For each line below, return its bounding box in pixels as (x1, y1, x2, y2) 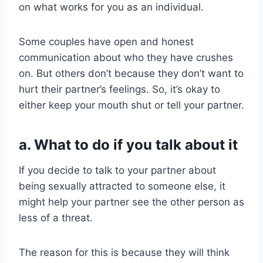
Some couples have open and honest (19, 36, 194, 48)
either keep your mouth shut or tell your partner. (19, 99, 244, 112)
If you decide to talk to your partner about (19, 164, 216, 177)
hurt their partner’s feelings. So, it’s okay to (19, 83, 220, 96)
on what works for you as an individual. (19, 1, 204, 14)
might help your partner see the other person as (19, 196, 244, 208)
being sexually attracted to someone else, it (19, 180, 225, 193)
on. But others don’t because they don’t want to (19, 68, 244, 80)
